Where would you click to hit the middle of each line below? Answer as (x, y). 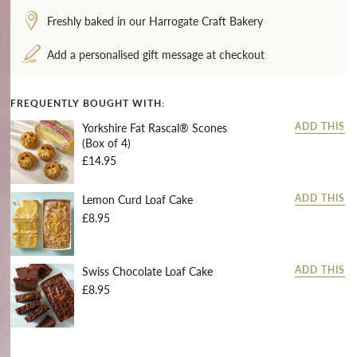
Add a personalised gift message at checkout (155, 54)
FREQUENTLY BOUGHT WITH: (87, 103)
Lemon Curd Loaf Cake (137, 199)
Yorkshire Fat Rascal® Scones (154, 127)
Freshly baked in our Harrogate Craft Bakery (155, 21)
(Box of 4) (106, 143)
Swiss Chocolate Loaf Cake (147, 271)
